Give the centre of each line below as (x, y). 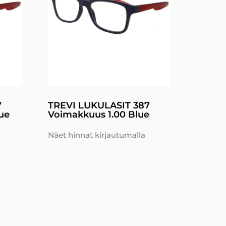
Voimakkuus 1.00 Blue (98, 114)
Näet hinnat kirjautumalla (96, 135)
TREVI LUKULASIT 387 (99, 105)
